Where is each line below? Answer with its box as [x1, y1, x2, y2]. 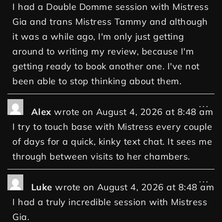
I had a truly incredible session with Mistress [12, 196, 207, 208]
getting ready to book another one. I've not [12, 60, 200, 72]
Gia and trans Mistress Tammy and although [12, 16, 208, 28]
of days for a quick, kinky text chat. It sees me [12, 136, 212, 148]
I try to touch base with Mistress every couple [12, 121, 212, 133]
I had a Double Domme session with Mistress [12, 1, 209, 13]
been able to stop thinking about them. [12, 75, 181, 87]
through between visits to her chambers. [12, 151, 190, 163]
